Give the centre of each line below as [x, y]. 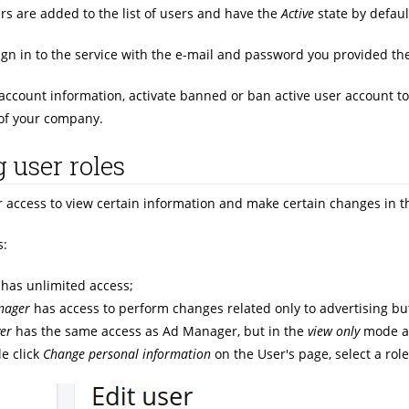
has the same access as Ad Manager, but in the [160, 330]
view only [334, 330]
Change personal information [127, 353]
